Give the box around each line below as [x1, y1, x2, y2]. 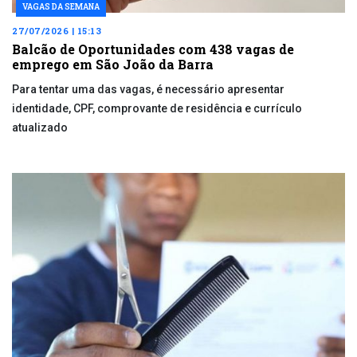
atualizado [12, 121, 68, 135]
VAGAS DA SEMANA [22, 2, 100, 13]
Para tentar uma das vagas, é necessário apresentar [12, 83, 284, 96]
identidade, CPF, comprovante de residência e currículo [12, 102, 302, 116]
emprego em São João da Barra [12, 56, 214, 73]
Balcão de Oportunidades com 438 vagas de [12, 41, 294, 58]
